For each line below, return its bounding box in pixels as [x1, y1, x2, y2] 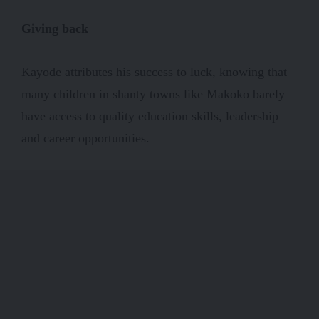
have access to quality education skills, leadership [21, 108, 278, 123]
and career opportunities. [21, 130, 150, 145]
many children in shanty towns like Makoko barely [21, 86, 285, 101]
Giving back [21, 21, 88, 36]
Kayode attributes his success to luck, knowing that [21, 64, 287, 79]
